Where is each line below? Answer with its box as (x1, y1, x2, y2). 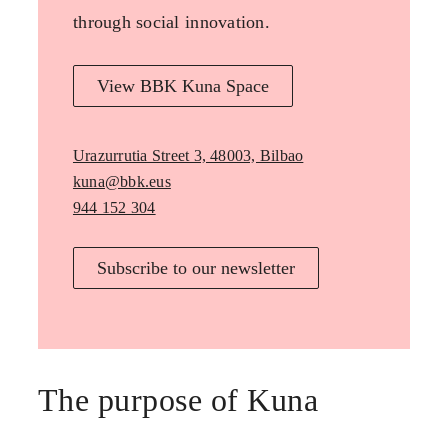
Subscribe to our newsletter (96, 258, 295, 279)
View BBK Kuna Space (96, 76, 269, 97)
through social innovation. (72, 12, 270, 33)
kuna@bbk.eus (72, 173, 171, 191)
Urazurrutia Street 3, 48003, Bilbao (72, 147, 304, 165)
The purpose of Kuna (37, 382, 319, 419)
